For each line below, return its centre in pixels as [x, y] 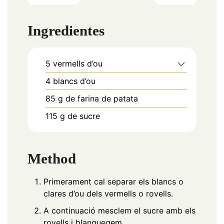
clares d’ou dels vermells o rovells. [109, 193]
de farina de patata [102, 99]
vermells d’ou [78, 64]
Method [52, 158]
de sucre [84, 116]
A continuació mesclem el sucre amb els [119, 210]
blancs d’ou [74, 81]
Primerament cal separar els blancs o [113, 181]
